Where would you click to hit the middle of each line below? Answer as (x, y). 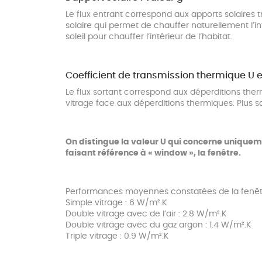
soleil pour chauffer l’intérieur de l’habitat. (149, 37)
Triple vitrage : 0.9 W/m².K (117, 237)
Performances (95, 192)
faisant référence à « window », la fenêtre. (153, 154)
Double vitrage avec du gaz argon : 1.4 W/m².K (158, 225)
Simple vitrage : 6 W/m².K (116, 203)
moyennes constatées (171, 192)
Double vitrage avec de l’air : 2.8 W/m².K (146, 214)
